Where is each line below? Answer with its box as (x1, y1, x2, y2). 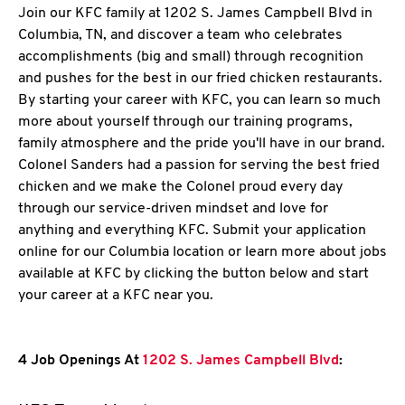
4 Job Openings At (18, 353, 139, 368)
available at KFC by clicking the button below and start (18, 267, 369, 281)
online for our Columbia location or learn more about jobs (18, 245, 387, 259)
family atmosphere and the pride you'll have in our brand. (18, 137, 385, 151)
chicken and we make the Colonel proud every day (18, 180, 343, 194)
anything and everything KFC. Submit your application (18, 223, 366, 238)
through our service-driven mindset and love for (18, 202, 328, 216)
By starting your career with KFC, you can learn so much (18, 93, 381, 108)
